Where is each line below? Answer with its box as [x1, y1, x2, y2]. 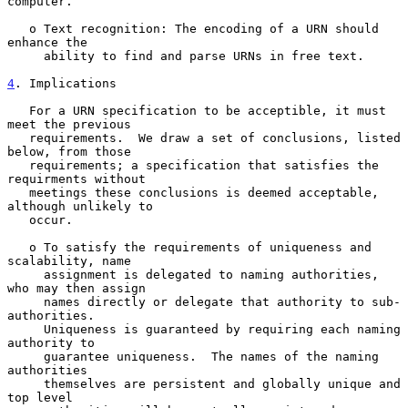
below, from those [7, 144, 131, 158]
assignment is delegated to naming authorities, [7, 267, 44, 281]
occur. [7, 212, 29, 227]
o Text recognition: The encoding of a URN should [7, 21, 29, 36]
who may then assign [7, 280, 146, 295]
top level [7, 390, 73, 404]
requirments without [7, 171, 146, 186]
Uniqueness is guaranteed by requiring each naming [7, 321, 44, 336]
